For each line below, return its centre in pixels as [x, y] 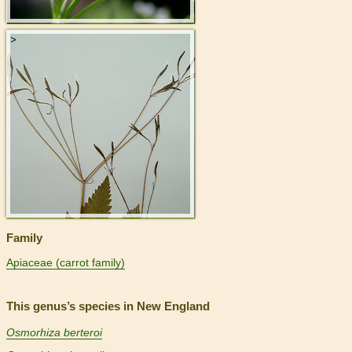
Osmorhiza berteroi [54, 333]
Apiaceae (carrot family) [66, 263]
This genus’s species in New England [108, 306]
